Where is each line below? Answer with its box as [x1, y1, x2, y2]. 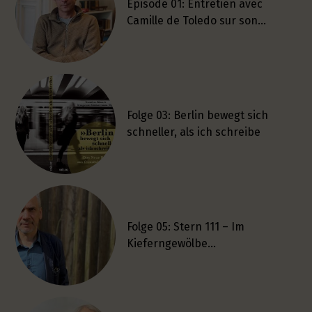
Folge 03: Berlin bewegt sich [127, 109, 269, 123]
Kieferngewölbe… [127, 237, 217, 251]
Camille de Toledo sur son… [127, 14, 267, 28]
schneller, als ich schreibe [127, 125, 261, 139]
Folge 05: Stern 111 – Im [127, 220, 245, 234]
